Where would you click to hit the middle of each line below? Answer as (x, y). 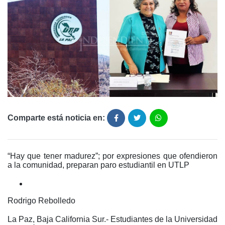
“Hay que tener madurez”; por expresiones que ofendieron (113, 156)
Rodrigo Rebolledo (41, 201)
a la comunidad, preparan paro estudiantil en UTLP (98, 165)
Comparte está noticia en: (56, 118)
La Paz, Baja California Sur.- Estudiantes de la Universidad (113, 219)
